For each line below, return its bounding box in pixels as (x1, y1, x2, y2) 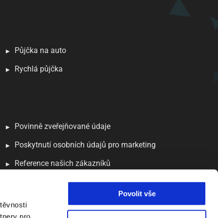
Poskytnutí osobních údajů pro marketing (15, 140, 156, 149)
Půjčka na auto (15, 46, 66, 55)
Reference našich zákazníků (15, 159, 110, 168)
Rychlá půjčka (15, 64, 63, 73)
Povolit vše (118, 189, 156, 198)
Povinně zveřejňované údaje (15, 122, 110, 131)
